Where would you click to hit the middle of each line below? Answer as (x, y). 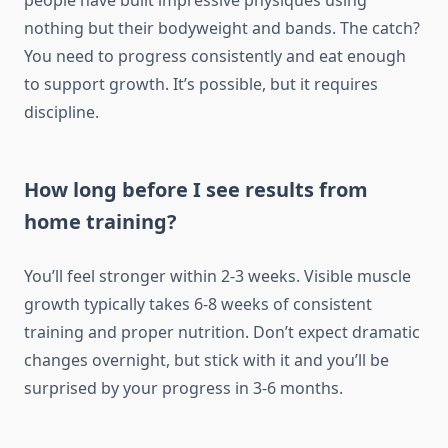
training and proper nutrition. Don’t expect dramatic (222, 332)
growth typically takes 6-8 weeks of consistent (198, 304)
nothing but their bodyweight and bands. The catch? (222, 28)
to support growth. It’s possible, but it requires (201, 84)
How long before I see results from (196, 190)
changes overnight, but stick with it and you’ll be (206, 360)
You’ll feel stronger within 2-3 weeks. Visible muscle (217, 276)
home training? (100, 222)
